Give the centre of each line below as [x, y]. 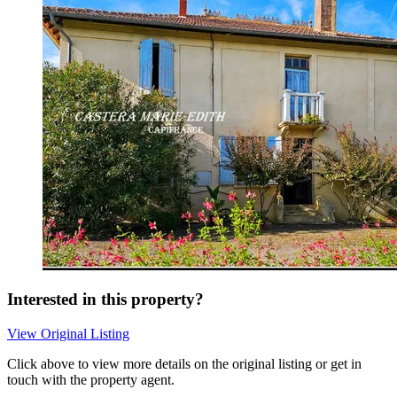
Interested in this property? [105, 300]
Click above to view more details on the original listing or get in [184, 364]
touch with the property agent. [91, 380]
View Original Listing [68, 334]
